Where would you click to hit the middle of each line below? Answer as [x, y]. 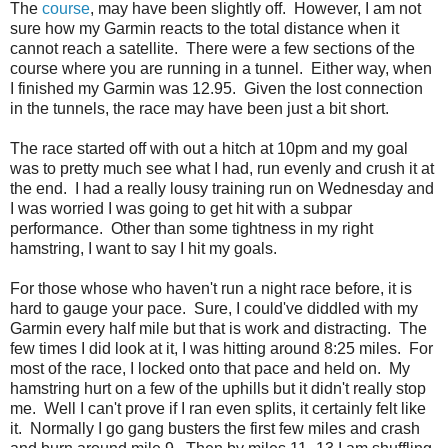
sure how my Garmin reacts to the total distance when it [204, 28]
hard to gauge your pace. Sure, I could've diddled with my [214, 308]
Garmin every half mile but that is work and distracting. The [218, 328]
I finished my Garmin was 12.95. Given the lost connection [216, 88]
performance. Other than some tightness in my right [191, 228]
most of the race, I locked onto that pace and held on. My [210, 368]
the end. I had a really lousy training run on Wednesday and [222, 188]
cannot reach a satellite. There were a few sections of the [212, 48]
